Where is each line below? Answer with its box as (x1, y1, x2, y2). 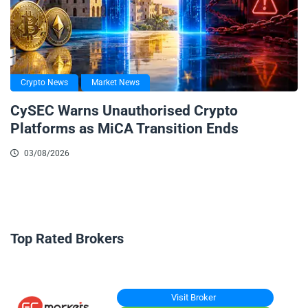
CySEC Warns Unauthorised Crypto (10, 102, 238, 120)
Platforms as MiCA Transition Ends (10, 120, 239, 137)
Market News (91, 78, 140, 88)
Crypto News (21, 78, 68, 88)
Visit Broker (170, 292, 216, 303)
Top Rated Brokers (10, 230, 124, 247)
